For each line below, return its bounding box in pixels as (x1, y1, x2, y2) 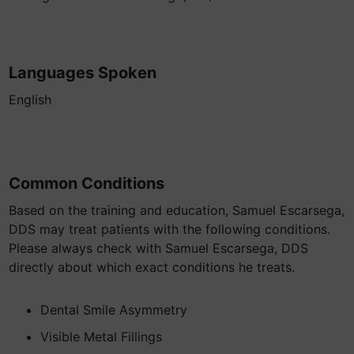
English (9, 92, 51, 107)
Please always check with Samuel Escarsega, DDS (9, 240, 308, 256)
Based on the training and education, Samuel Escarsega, (9, 202, 345, 218)
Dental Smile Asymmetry (40, 302, 187, 318)
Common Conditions (9, 174, 164, 193)
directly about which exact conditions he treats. (9, 259, 295, 275)
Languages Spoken (9, 63, 156, 82)
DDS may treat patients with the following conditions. (9, 221, 330, 237)
